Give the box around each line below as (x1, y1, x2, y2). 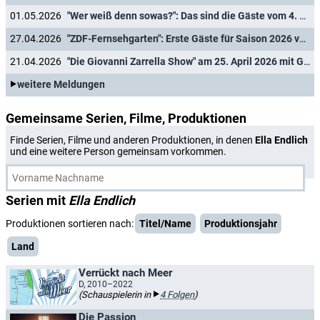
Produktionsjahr (204, 218, 277, 229)
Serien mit (6, 193, 69, 208)
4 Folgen (160, 289, 194, 300)
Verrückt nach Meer (79, 266, 172, 279)
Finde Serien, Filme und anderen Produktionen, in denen (10, 134, 255, 146)
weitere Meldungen (17, 79, 105, 91)
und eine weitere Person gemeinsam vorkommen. (10, 146, 226, 157)
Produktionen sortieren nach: (6, 218, 134, 229)
